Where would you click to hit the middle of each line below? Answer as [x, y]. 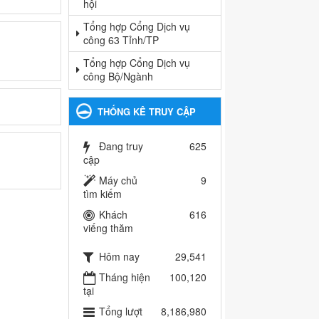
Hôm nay [119, 257]
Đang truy [121, 146]
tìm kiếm [103, 194]
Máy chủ [118, 181]
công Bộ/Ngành [118, 77]
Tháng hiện [125, 277]
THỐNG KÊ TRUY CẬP [147, 112]
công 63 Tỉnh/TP [121, 40]
